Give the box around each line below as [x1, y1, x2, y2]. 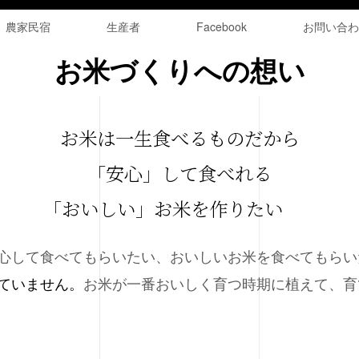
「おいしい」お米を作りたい [43, 195, 301, 223]
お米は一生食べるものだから [59, 124, 300, 152]
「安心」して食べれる [87, 159, 272, 188]
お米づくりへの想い [54, 57, 305, 87]
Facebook [196, 18, 247, 35]
